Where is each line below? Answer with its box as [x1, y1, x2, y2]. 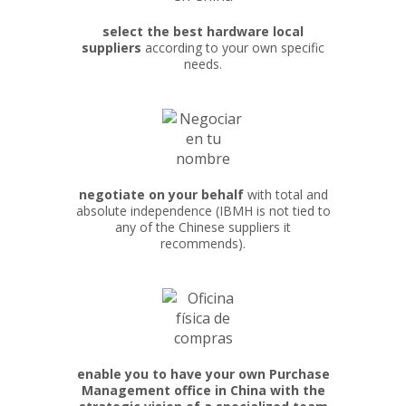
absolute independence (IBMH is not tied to [75, 202, 331, 219]
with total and [243, 186, 328, 203]
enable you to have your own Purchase [76, 365, 330, 382]
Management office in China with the [81, 382, 325, 399]
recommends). [160, 235, 246, 252]
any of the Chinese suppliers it [115, 218, 291, 236]
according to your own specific [141, 39, 324, 56]
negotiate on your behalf [78, 186, 244, 203]
